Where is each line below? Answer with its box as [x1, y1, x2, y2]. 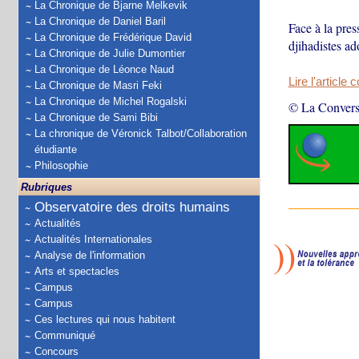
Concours [34, 345, 79, 357]
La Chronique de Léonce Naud [34, 63, 174, 75]
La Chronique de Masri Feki [34, 79, 162, 91]
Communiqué [34, 329, 95, 341]
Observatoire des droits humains [34, 200, 230, 215]
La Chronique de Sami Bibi [34, 111, 158, 123]
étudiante [34, 143, 77, 155]
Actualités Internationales [34, 233, 152, 245]
